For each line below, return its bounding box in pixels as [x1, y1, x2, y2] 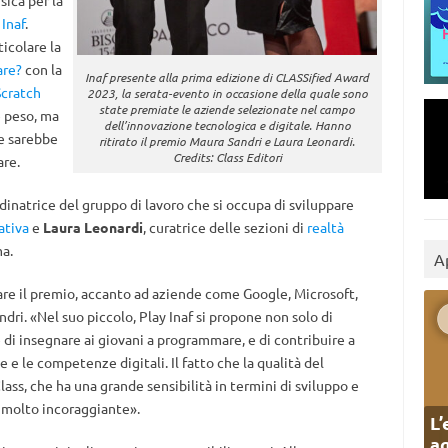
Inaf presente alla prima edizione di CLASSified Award [85, 68, 370, 85]
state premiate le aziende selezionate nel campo [99, 100, 356, 117]
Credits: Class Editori [172, 148, 282, 165]
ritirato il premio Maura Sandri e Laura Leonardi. [99, 132, 356, 149]
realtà [306, 218, 344, 236]
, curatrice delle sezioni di [142, 218, 307, 236]
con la [21, 60, 62, 78]
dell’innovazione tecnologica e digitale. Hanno [103, 116, 351, 133]
